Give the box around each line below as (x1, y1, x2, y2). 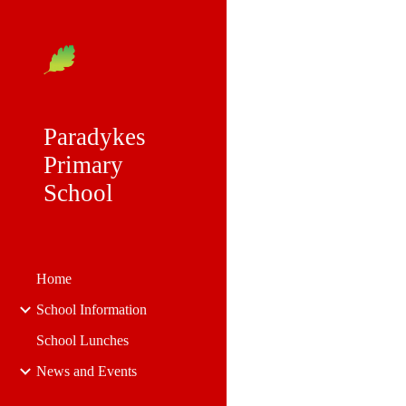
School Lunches (36, 333, 129, 348)
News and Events (36, 363, 137, 379)
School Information (36, 302, 147, 317)
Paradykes (43, 123, 146, 150)
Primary (43, 151, 123, 179)
